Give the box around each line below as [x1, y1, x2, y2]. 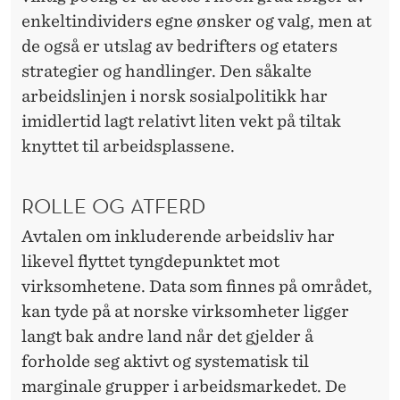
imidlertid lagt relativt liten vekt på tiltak [21, 112, 341, 130]
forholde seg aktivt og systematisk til [21, 351, 309, 371]
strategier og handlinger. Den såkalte [21, 62, 312, 80]
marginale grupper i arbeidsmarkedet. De [21, 376, 346, 396]
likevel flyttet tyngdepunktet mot [21, 251, 279, 271]
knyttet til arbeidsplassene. [21, 137, 235, 155]
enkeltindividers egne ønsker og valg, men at [21, 12, 371, 30]
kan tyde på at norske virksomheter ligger [21, 301, 349, 321]
